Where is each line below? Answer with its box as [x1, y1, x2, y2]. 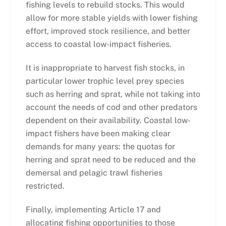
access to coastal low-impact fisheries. [25, 39, 172, 49]
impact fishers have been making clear [25, 128, 171, 138]
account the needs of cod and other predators [25, 102, 197, 112]
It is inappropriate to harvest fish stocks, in [25, 63, 185, 73]
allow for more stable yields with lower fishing [25, 13, 198, 23]
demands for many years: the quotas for [25, 141, 175, 151]
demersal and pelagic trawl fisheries [25, 167, 162, 178]
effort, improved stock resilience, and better [25, 26, 190, 36]
